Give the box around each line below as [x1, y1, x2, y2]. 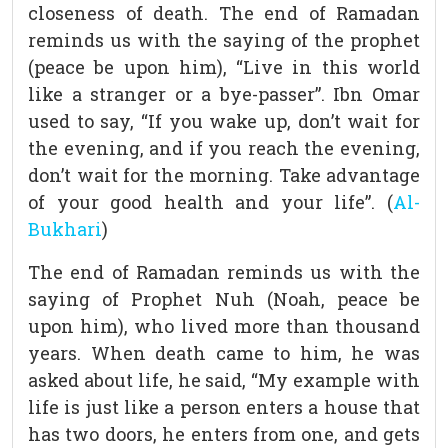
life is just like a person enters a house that [28, 395, 420, 420]
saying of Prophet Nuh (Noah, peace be [28, 287, 420, 312]
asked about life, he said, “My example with [28, 368, 420, 393]
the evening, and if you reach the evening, [28, 136, 420, 161]
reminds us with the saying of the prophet [28, 28, 420, 53]
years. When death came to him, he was [28, 341, 420, 366]
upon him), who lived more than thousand [28, 314, 420, 339]
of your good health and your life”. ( [28, 190, 393, 215]
